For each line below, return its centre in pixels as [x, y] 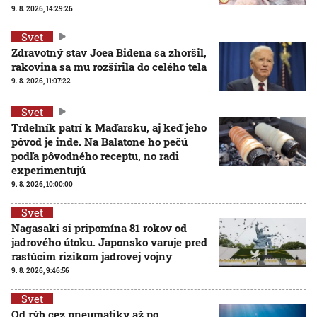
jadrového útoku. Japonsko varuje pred [109, 242]
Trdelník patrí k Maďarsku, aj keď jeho [109, 127]
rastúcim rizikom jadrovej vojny [92, 256]
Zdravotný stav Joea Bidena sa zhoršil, [109, 52]
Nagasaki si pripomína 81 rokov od [99, 227]
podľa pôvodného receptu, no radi [95, 155]
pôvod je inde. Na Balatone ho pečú [99, 141]
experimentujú [48, 169]
